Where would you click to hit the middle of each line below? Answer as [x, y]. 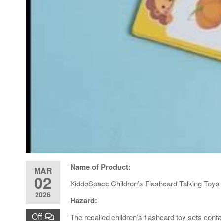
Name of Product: [100, 166]
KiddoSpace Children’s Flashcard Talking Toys [145, 183]
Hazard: [84, 200]
